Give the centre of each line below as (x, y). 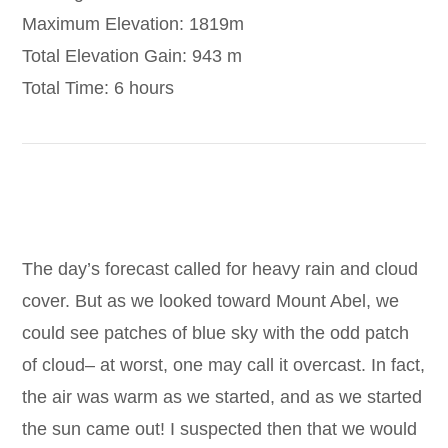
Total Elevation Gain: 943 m (132, 55)
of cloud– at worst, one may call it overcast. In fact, (224, 365)
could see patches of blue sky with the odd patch (216, 333)
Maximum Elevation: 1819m (133, 23)
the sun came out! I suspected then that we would (220, 429)
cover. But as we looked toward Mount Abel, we (211, 301)
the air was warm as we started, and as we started (222, 397)
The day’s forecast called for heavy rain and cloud (220, 269)
